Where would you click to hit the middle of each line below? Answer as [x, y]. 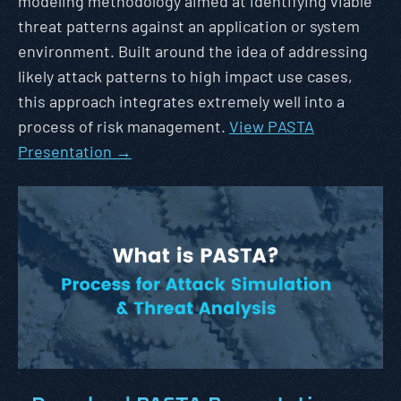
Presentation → [75, 151]
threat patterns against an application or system [189, 26]
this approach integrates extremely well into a [181, 101]
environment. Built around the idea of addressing [193, 51]
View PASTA [272, 126]
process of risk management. [124, 126]
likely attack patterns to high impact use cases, [185, 76]
